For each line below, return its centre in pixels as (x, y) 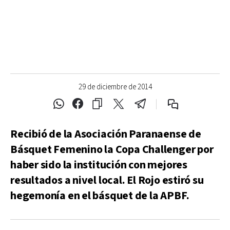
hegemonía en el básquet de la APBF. (100, 196)
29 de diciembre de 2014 (115, 87)
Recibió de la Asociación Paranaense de (106, 134)
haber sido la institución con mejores (99, 165)
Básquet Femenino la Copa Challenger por (112, 150)
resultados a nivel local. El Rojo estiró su (107, 180)
